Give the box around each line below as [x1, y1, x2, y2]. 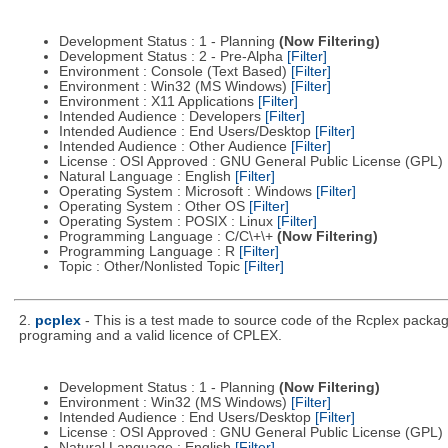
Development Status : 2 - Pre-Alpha [58, 49, 287, 65]
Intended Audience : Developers [58, 109, 265, 125]
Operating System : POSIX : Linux [58, 214, 277, 230]
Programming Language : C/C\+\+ [58, 229, 277, 245]
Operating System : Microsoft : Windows [58, 184, 316, 200]
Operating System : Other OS [58, 199, 249, 215]
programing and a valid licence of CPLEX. [18, 328, 282, 344]
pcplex [34, 313, 81, 329]
